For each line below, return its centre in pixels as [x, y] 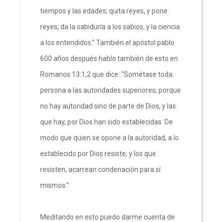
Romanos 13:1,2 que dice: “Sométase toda [106, 74]
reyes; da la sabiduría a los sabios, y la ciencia [110, 27]
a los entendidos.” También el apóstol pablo [107, 42]
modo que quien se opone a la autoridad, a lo [110, 138]
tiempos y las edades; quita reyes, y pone [104, 11]
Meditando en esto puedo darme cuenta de [108, 217]
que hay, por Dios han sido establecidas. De [107, 122]
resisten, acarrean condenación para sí [100, 169]
